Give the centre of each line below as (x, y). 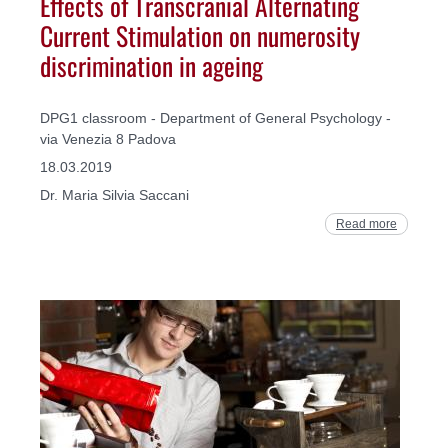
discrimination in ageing (151, 65)
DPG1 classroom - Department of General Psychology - (215, 117)
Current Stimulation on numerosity (200, 35)
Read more (366, 223)
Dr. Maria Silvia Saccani (114, 194)
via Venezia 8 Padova (108, 138)
